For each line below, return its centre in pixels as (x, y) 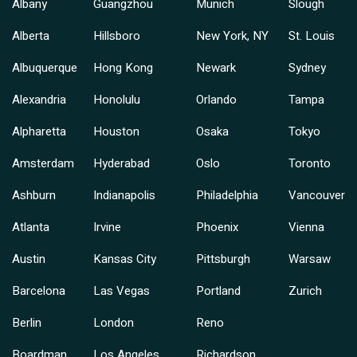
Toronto (309, 164)
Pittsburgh (223, 259)
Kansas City (125, 259)
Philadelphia (227, 196)
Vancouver (316, 196)
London (114, 323)
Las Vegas (122, 291)
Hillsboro (117, 36)
